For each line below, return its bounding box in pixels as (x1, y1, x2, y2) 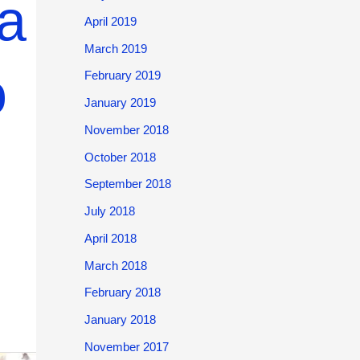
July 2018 (84, 204, 135, 218)
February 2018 (84, 285, 161, 300)
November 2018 (84, 122, 169, 137)
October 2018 (84, 149, 156, 164)
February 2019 (84, 68, 161, 83)
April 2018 (84, 231, 137, 245)
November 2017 (84, 339, 169, 354)
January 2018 (84, 313, 156, 326)
